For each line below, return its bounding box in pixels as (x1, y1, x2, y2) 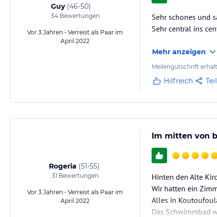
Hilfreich (164, 77, 193, 85)
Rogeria (48, 162, 77, 170)
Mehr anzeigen (152, 47, 206, 56)
